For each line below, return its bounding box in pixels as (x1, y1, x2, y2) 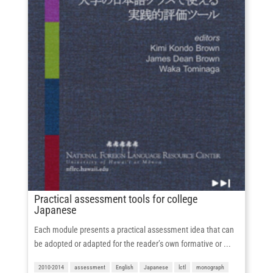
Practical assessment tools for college (34, 192, 197, 205)
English (115, 263, 133, 271)
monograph (196, 263, 224, 271)
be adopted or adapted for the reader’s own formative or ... (34, 238, 231, 249)
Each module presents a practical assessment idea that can (34, 224, 234, 235)
